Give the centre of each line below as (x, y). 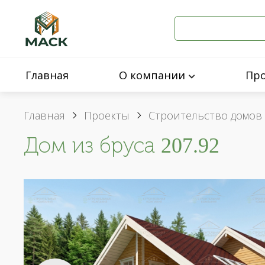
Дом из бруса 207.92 (122, 145)
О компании (152, 75)
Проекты (107, 115)
